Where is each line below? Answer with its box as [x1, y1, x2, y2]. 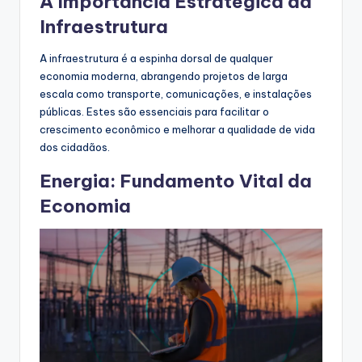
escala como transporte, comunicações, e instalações [40, 87, 312, 101]
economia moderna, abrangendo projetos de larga [40, 69, 288, 83]
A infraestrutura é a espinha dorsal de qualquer [40, 52, 273, 65]
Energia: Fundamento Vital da [40, 170, 312, 193]
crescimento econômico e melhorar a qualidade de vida [40, 123, 315, 137]
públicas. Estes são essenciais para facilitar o [40, 105, 269, 119]
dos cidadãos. [40, 141, 110, 154]
